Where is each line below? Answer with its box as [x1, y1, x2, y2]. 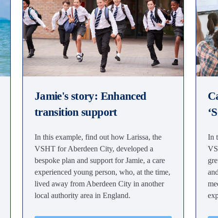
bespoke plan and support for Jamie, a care [35, 156, 165, 164]
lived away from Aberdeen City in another [35, 179, 164, 188]
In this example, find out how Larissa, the [35, 132, 162, 141]
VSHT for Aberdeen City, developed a [35, 144, 153, 153]
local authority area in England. [35, 191, 130, 200]
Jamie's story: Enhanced [35, 90, 146, 102]
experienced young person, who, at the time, [35, 167, 170, 176]
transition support [35, 106, 117, 118]
